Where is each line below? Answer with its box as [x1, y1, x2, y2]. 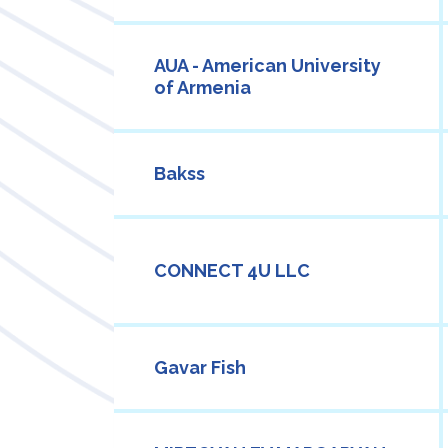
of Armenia [154, 77, 251, 99]
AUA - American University [154, 55, 381, 77]
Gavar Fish [154, 357, 246, 379]
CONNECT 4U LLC [154, 260, 310, 282]
